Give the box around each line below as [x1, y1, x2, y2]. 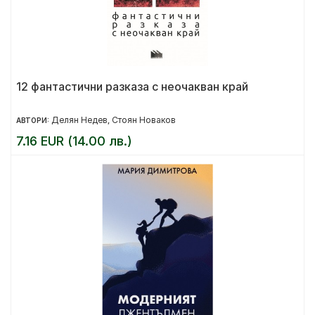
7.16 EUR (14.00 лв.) [16, 134, 132, 148]
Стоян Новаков [112, 115, 176, 125]
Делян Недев [51, 115, 108, 125]
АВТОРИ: [16, 116, 51, 124]
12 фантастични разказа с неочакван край [16, 79, 248, 94]
